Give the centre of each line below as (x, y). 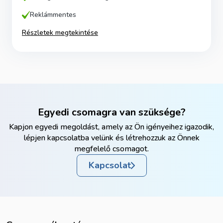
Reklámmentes (53, 15)
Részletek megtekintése (60, 33)
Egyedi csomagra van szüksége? (111, 112)
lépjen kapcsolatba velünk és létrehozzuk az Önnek (111, 138)
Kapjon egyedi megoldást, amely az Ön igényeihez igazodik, (111, 127)
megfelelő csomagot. (111, 149)
